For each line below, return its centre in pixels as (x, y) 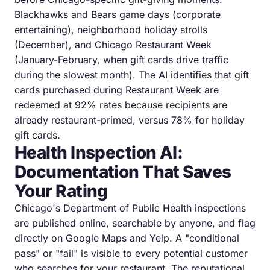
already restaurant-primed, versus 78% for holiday (130, 120)
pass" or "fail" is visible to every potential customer (131, 253)
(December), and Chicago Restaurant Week (113, 44)
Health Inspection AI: (99, 152)
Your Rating (61, 191)
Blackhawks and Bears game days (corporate (118, 14)
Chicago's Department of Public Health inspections (130, 208)
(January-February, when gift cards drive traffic (121, 59)
